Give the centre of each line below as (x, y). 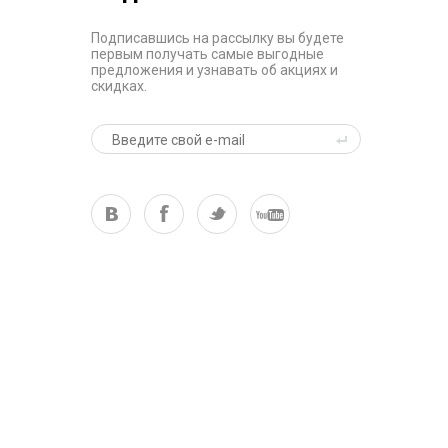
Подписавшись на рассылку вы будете (217, 38)
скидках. (119, 86)
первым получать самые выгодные (207, 54)
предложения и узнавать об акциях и (214, 70)
